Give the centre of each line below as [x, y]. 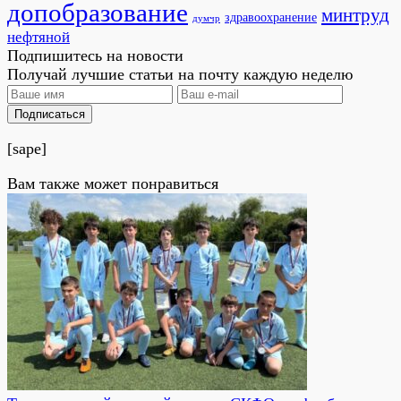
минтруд [355, 15]
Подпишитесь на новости [95, 55]
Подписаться [50, 114]
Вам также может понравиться [113, 183]
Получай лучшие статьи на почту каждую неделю [180, 74]
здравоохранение [271, 17]
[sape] [27, 149]
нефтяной [38, 37]
